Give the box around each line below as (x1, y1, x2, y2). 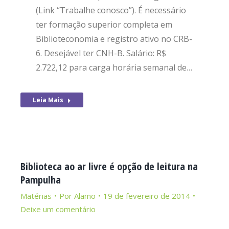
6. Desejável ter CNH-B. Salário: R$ (36, 48, 166, 59)
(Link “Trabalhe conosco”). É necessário (36, 5, 186, 16)
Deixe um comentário (20, 204, 96, 214)
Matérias (20, 191, 52, 201)
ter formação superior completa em (36, 19, 172, 30)
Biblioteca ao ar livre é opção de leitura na (20, 159, 198, 173)
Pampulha (20, 173, 61, 187)
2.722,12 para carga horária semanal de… (36, 62, 192, 73)
